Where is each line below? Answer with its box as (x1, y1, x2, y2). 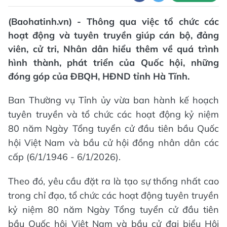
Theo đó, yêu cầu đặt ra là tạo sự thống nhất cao (8, 175, 219, 187)
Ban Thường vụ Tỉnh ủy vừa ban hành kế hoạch (8, 94, 219, 106)
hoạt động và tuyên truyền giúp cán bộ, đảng (8, 29, 219, 41)
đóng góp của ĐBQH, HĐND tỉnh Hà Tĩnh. (8, 70, 190, 82)
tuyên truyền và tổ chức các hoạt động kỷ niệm (8, 108, 219, 120)
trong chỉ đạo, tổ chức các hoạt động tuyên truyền (8, 190, 219, 201)
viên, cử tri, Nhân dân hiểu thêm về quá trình (8, 43, 219, 55)
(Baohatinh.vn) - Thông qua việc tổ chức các (8, 16, 219, 27)
